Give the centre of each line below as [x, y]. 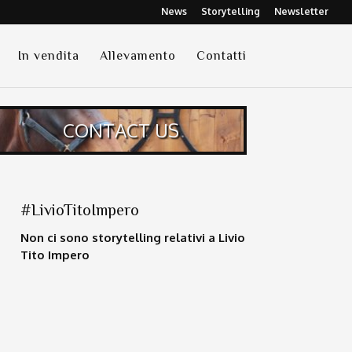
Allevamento [137, 56]
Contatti [221, 56]
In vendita [48, 56]
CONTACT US [121, 130]
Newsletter [301, 11]
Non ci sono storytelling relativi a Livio [132, 238]
